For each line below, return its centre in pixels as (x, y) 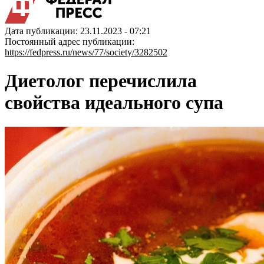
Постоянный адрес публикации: (70, 42)
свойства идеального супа (114, 103)
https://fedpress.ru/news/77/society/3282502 (86, 52)
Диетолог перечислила (101, 81)
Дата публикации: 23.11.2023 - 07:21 (78, 31)
